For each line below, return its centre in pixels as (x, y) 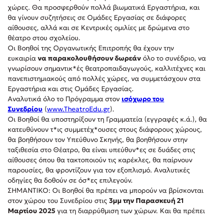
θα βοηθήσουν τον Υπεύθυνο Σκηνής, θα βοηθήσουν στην (98, 140)
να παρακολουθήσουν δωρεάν (89, 58)
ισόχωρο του (143, 99)
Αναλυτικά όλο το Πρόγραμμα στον (65, 99)
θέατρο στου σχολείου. (44, 38)
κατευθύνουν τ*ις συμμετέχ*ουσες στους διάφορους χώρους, (105, 130)
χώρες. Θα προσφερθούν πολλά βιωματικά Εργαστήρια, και (104, 8)
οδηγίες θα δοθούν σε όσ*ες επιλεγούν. (70, 180)
